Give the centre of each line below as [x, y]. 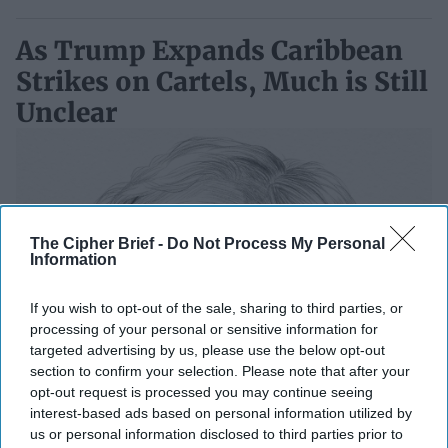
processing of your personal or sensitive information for [204, 329]
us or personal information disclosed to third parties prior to [216, 434]
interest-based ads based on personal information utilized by [221, 413]
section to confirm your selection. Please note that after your [220, 371]
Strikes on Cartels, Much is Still [222, 81]
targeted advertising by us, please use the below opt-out [207, 350]
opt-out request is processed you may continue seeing [201, 392]
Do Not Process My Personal [276, 243]
